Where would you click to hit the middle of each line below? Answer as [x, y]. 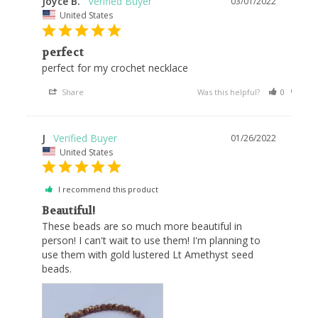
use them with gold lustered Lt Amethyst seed [148, 255]
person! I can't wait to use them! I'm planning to [152, 241]
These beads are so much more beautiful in [142, 226]
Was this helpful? [229, 92]
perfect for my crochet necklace [115, 67]
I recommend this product [109, 190]
